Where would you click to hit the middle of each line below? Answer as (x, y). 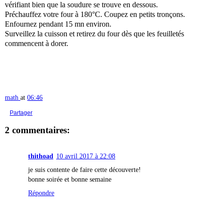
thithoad (41, 156)
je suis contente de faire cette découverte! (85, 170)
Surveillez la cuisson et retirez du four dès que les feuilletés (94, 34)
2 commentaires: (37, 130)
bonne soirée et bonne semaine (70, 179)
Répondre (41, 193)
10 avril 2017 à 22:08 (86, 156)
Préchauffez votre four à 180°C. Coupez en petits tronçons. (95, 15)
